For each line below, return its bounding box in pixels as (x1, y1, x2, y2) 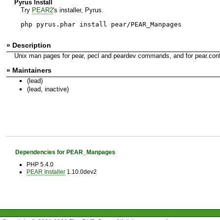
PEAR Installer (26, 168, 65, 175)
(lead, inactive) (27, 85, 69, 93)
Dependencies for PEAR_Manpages (15, 148, 115, 155)
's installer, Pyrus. (53, 6, 104, 14)
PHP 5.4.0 (26, 161, 54, 168)
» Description (6, 41, 51, 49)
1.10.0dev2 (65, 168, 97, 175)
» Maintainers (6, 66, 52, 74)
